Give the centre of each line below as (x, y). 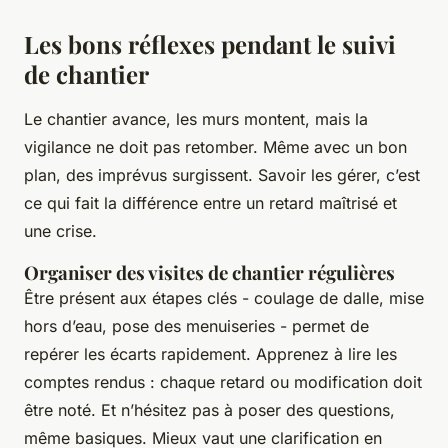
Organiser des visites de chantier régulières (209, 273)
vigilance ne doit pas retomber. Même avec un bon (215, 147)
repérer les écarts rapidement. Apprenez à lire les (210, 354)
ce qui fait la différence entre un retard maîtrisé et (210, 203)
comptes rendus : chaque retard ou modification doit (223, 382)
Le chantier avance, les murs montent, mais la (196, 119)
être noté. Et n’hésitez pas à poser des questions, (209, 410)
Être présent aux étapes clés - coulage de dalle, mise (224, 298)
